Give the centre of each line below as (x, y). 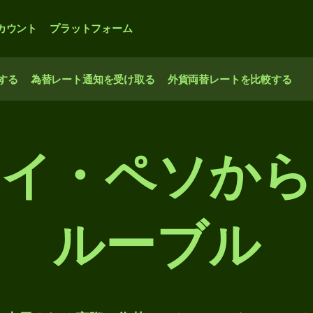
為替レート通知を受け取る (93, 79)
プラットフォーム (91, 28)
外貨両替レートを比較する (230, 79)
